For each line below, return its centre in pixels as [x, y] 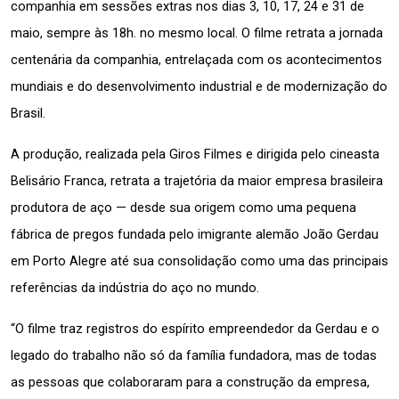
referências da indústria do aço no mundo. [137, 287]
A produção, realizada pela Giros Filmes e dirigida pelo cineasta [195, 154]
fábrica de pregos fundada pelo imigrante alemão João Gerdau [195, 234]
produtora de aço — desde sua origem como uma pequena [183, 207]
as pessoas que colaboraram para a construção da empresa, [190, 382]
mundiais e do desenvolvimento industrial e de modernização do [199, 86]
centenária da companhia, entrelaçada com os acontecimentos [196, 59]
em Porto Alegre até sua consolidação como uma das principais [199, 261]
